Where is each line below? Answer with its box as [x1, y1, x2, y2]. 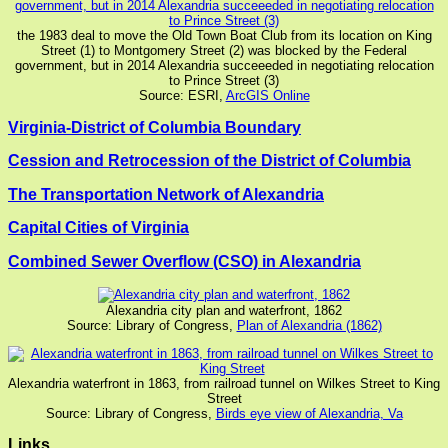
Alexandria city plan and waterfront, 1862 [106, 302, 342, 318]
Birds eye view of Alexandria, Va [215, 405, 403, 421]
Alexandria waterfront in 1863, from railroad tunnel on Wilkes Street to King [8, 375, 440, 391]
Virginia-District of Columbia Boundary [8, 118, 301, 136]
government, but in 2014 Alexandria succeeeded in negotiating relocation [14, 58, 434, 74]
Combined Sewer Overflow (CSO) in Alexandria [8, 253, 361, 271]
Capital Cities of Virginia [8, 219, 189, 237]
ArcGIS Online [225, 88, 310, 104]
